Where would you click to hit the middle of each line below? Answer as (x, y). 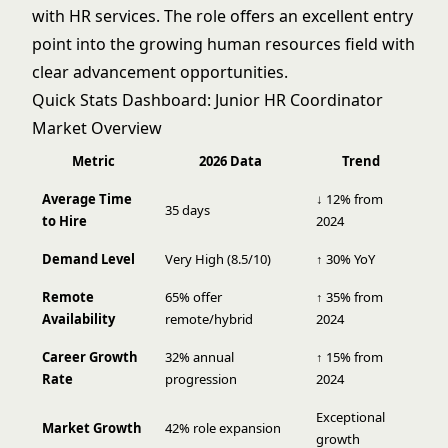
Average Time (87, 199)
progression (201, 379)
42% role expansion (223, 428)
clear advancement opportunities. (160, 72)
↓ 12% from (349, 199)
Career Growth (90, 357)
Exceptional (350, 417)
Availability (78, 319)
